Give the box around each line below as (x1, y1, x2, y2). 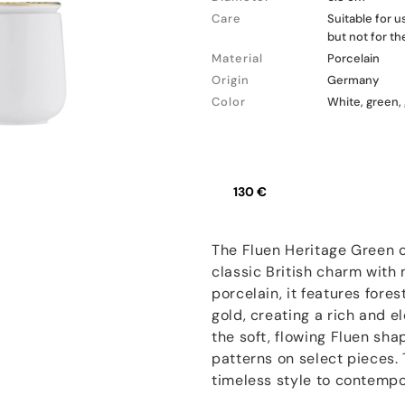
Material (212, 51, 263, 66)
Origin (212, 72, 250, 88)
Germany (327, 72, 379, 88)
